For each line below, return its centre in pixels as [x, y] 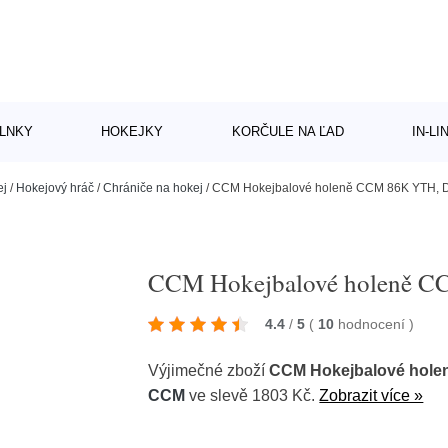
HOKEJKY [132, 131]
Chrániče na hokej [153, 188]
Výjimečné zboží [209, 370]
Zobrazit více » [371, 395]
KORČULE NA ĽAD [287, 131]
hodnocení [374, 324]
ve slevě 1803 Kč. [252, 395]
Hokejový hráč [55, 188]
